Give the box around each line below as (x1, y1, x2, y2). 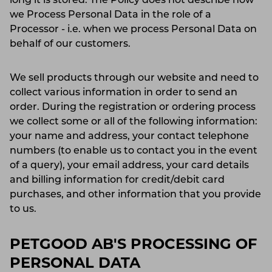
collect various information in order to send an (10, 87, 237, 98)
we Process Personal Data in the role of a (10, 10, 211, 20)
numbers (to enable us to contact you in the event (10, 146, 257, 156)
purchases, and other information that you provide (10, 189, 261, 200)
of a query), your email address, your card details (10, 160, 249, 171)
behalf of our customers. (10, 39, 138, 49)
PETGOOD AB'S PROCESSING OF (10, 237, 257, 253)
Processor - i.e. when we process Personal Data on (10, 24, 257, 35)
